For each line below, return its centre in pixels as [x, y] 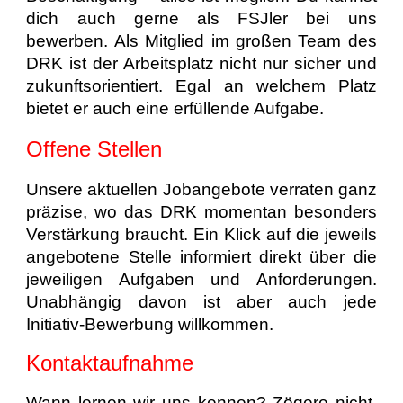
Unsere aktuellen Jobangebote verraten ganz [201, 189]
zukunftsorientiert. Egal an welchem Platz [201, 85]
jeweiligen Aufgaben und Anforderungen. [201, 279]
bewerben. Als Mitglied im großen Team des [201, 40]
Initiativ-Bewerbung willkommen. [150, 324]
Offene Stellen [94, 148]
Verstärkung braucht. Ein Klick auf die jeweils [201, 234]
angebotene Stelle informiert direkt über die [201, 256]
